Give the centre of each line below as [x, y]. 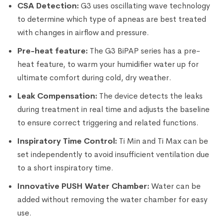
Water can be [176, 186]
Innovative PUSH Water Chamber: [83, 186]
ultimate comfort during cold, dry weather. [94, 77]
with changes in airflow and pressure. [83, 32]
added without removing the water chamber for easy [112, 199]
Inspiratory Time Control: [67, 141]
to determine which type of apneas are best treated [112, 19]
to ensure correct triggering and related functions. [108, 122]
